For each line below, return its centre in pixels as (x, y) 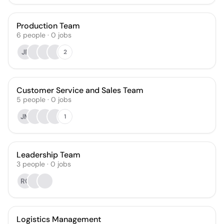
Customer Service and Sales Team (80, 90)
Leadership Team (48, 155)
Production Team (48, 26)
